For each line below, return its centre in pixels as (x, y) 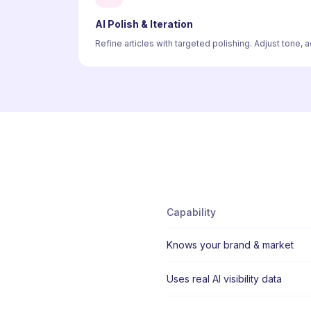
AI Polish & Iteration (144, 24)
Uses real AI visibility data (224, 279)
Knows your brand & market (230, 245)
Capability (191, 212)
